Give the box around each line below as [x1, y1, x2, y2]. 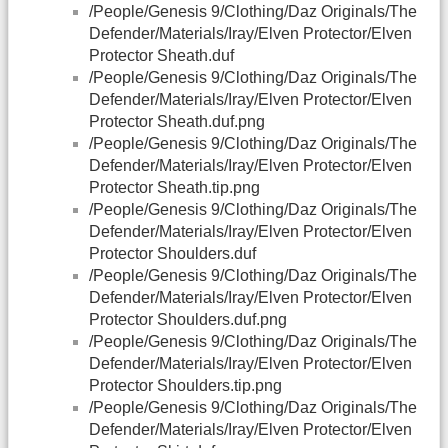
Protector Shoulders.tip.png [89, 377, 282, 395]
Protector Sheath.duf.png [89, 113, 265, 131]
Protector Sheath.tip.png [89, 179, 260, 197]
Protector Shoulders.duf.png [89, 311, 287, 329]
